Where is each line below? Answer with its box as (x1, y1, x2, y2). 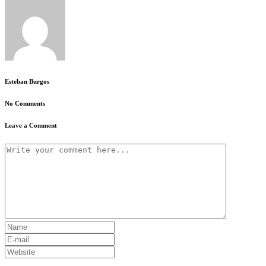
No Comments (5, 100, 45, 107)
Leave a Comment (5, 122, 57, 129)
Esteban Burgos (5, 78, 49, 85)
